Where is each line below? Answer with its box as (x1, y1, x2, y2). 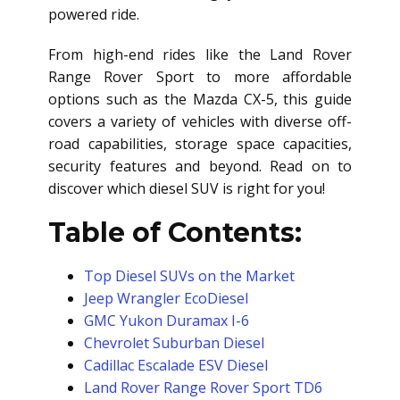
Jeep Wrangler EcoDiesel (84, 288, 248, 308)
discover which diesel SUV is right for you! (48, 179, 325, 198)
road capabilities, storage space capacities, (48, 134, 352, 154)
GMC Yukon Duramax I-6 (84, 311, 249, 330)
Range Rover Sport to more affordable (48, 67, 352, 87)
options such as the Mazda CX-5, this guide (48, 89, 352, 109)
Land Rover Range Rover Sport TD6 (84, 378, 322, 397)
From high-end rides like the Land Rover (48, 45, 352, 64)
